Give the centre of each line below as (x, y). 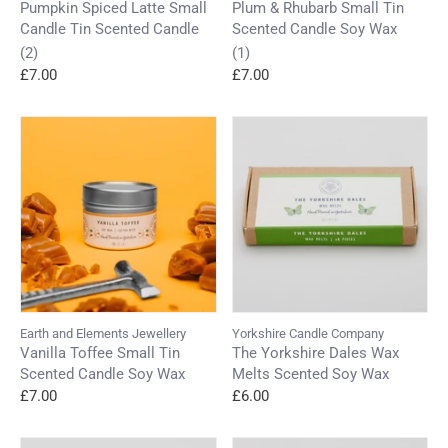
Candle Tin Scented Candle (109, 28)
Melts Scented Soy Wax (310, 373)
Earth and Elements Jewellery (103, 333)
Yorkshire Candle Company (307, 333)
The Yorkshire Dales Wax (315, 352)
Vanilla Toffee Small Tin (100, 352)
